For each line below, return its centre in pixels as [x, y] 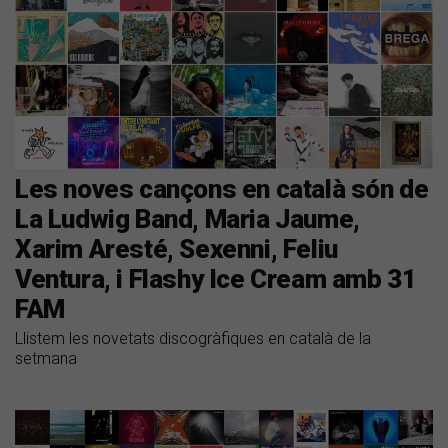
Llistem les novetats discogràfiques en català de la [193, 338]
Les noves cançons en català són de [222, 188]
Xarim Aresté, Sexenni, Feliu [176, 248]
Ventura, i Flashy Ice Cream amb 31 [216, 278]
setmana [46, 358]
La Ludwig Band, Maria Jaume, [187, 218]
